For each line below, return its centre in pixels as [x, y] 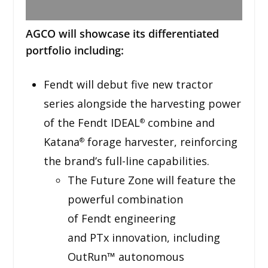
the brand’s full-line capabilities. [126, 161]
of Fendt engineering [121, 218]
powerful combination [125, 199]
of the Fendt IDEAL [92, 122]
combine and [179, 122]
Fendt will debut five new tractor [128, 84]
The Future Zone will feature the [151, 180]
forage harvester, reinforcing [161, 141]
